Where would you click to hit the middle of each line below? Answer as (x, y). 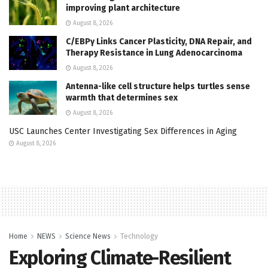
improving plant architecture (123, 8)
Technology (139, 236)
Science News (88, 236)
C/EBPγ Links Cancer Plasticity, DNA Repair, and (159, 41)
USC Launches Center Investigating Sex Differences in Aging (123, 131)
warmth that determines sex (122, 98)
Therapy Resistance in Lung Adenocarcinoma (154, 53)
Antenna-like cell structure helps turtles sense (158, 86)
